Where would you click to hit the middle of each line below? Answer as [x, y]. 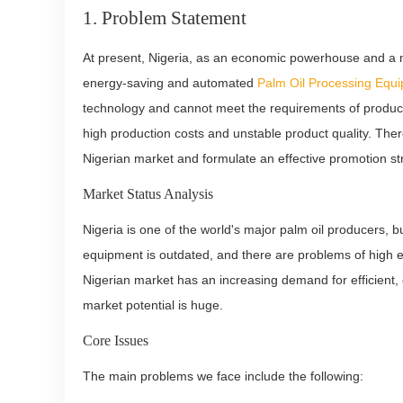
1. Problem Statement [165, 18]
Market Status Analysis [148, 194]
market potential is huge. [153, 305]
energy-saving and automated [170, 83]
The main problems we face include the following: [223, 376]
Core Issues [116, 340]
